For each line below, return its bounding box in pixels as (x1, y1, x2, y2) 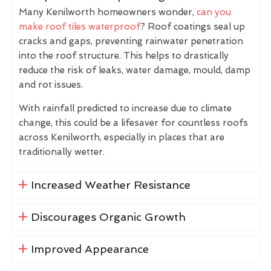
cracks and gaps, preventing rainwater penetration (19, 35, 243, 47)
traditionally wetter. (19, 146, 105, 157)
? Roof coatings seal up (140, 21, 245, 32)
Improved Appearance (30, 242, 149, 255)
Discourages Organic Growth (30, 210, 186, 223)
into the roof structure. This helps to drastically (19, 50, 229, 61)
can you (197, 6, 231, 18)
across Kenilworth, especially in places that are (19, 131, 224, 143)
